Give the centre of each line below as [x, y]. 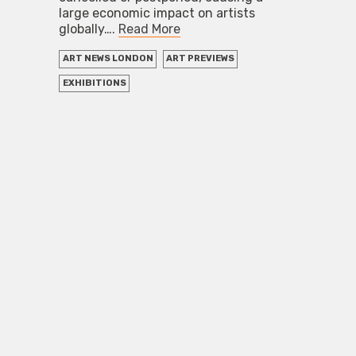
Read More [150, 29]
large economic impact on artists [157, 14]
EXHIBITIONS [94, 83]
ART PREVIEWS [200, 59]
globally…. [89, 29]
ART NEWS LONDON [108, 59]
